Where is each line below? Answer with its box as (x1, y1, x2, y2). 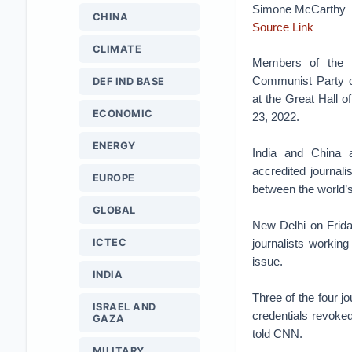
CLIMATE (92, 43, 142, 55)
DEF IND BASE (92, 75, 165, 87)
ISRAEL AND (92, 301, 156, 313)
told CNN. (251, 327, 302, 340)
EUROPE (92, 172, 135, 184)
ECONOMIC (92, 108, 153, 119)
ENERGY (92, 140, 136, 152)
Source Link (251, 20, 313, 34)
